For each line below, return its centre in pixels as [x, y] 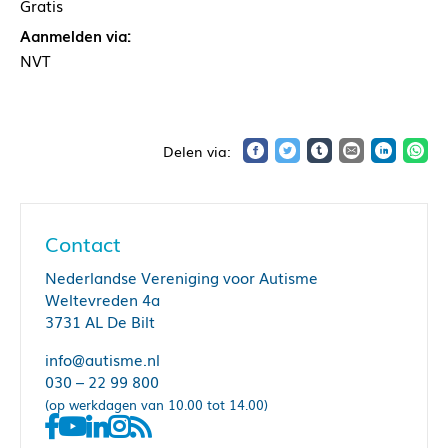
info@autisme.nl [102, 359]
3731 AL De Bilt [100, 321]
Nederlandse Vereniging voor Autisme [181, 277]
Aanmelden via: [75, 35]
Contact [83, 243]
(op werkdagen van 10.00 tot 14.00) [156, 405]
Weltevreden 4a [102, 299]
